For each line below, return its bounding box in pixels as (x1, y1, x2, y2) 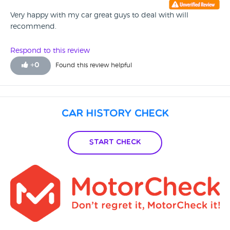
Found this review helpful (55, 62, 132, 68)
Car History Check (61, 109, 169, 119)
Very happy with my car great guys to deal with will (10, 12, 188, 19)
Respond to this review (10, 47, 90, 54)
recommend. (10, 23, 56, 30)
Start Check (89, 139, 141, 146)
